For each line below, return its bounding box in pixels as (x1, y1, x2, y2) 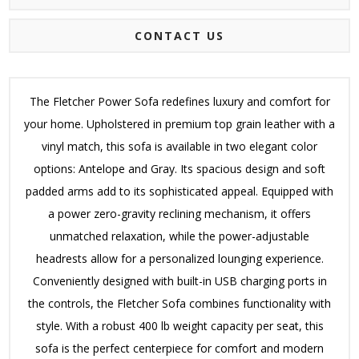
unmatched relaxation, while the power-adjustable (50, 228, 309, 244)
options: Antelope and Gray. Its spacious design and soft (34, 160, 325, 176)
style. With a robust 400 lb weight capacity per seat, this (35, 317, 324, 333)
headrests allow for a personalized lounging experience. (35, 250, 324, 266)
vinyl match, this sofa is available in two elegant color (42, 138, 317, 154)
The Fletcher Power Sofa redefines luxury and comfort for (29, 93, 330, 109)
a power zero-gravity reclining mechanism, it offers (48, 205, 311, 221)
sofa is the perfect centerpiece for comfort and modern (35, 340, 324, 356)
